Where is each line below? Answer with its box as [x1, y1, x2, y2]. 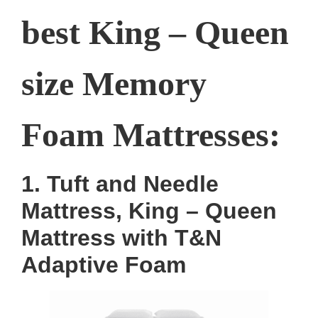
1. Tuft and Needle [21, 171, 219, 197]
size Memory [21, 64, 207, 102]
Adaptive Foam [21, 252, 186, 278]
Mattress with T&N [21, 225, 221, 251]
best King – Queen [21, 13, 289, 51]
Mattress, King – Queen [21, 198, 277, 224]
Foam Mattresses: [21, 115, 280, 153]
